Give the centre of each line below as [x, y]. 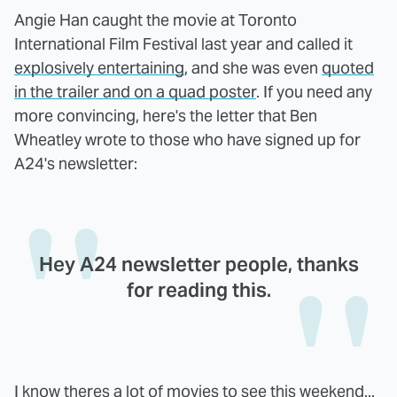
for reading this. [198, 289]
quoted [348, 67]
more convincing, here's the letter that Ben [166, 115]
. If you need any [314, 91]
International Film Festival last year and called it [183, 43]
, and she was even [253, 67]
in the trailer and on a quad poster [135, 91]
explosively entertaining [99, 67]
